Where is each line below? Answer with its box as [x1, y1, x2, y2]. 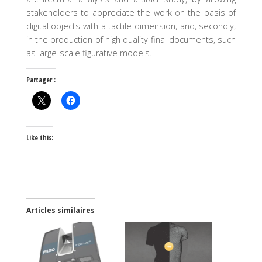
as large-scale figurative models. [26, 47, 151, 59]
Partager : [26, 74, 56, 85]
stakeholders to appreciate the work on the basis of [26, 7, 236, 19]
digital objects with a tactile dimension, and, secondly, [26, 20, 236, 32]
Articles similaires [26, 205, 95, 215]
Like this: [26, 133, 53, 143]
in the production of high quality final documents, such [26, 34, 236, 46]
